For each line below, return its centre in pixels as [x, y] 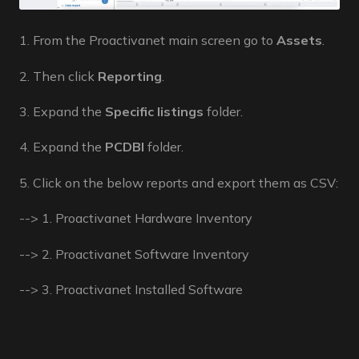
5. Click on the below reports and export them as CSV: [179, 182]
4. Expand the [62, 147]
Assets [299, 40]
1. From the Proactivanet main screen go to [148, 40]
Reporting [130, 76]
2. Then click [58, 76]
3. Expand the [62, 112]
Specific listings [154, 112]
